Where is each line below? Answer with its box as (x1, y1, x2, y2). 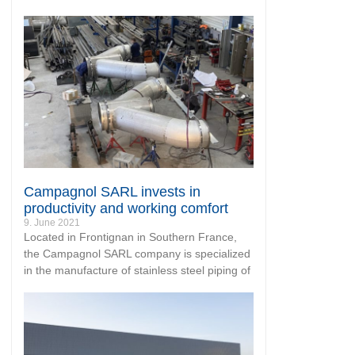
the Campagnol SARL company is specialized (24, 246, 250, 260)
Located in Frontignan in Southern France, (24, 230, 237, 243)
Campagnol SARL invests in (24, 183, 200, 200)
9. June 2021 (24, 216, 80, 228)
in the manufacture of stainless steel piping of (24, 263, 250, 277)
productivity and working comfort (24, 200, 228, 216)
